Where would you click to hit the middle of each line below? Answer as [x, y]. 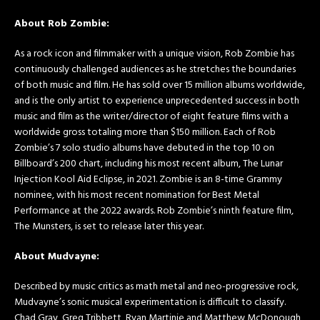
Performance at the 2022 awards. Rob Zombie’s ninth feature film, [154, 211]
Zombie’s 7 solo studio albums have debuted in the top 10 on [144, 148]
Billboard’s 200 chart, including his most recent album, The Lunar [149, 164]
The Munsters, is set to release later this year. [109, 226]
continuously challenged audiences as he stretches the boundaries [155, 69]
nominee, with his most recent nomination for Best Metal [137, 195]
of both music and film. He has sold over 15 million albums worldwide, [160, 85]
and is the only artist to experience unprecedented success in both [157, 101]
